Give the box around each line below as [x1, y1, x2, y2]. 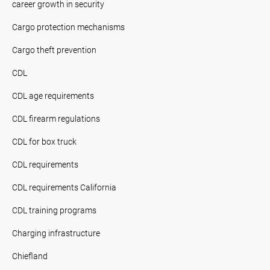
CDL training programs [12, 204, 96, 216]
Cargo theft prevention [12, 43, 96, 55]
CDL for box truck [12, 135, 77, 147]
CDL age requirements [12, 89, 94, 101]
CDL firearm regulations [12, 112, 100, 124]
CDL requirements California [12, 181, 116, 193]
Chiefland [12, 250, 48, 262]
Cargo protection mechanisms [12, 20, 125, 33]
